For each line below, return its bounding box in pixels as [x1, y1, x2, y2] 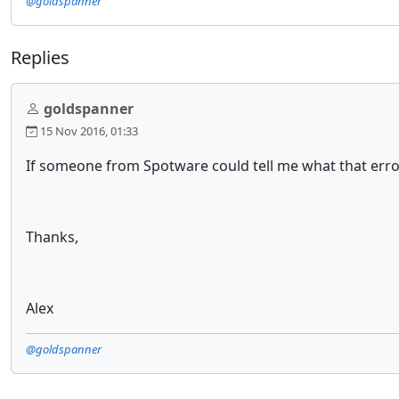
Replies [11, 45, 69, 69]
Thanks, [26, 227, 78, 247]
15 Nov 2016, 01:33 [37, 123, 138, 139]
